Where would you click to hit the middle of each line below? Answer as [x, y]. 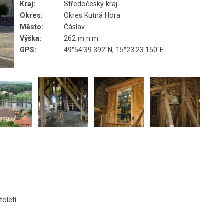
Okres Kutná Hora [92, 15]
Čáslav [75, 27]
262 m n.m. [82, 38]
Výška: [31, 38]
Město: [32, 27]
